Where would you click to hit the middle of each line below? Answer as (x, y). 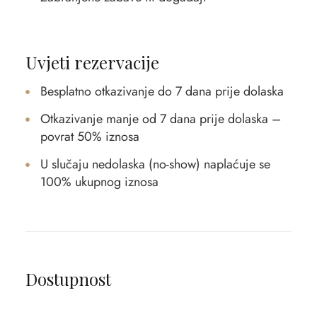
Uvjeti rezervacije (92, 62)
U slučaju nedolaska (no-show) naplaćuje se (155, 164)
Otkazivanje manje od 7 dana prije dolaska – (160, 119)
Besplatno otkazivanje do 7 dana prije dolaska (162, 91)
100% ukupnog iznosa (99, 181)
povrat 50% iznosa (90, 136)
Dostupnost (68, 278)
